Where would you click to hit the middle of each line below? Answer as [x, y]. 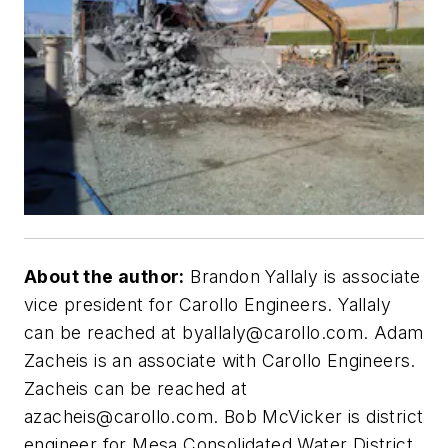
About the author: [104, 277]
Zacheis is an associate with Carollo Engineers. [220, 361]
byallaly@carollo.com [273, 333]
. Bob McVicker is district [318, 417]
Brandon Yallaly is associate [302, 277]
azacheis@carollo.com [118, 417]
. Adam [393, 333]
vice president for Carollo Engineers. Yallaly [207, 305]
